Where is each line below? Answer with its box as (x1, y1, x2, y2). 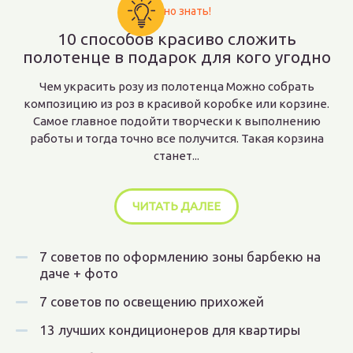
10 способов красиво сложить (57, 29, 296, 48)
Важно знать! (142, 5, 211, 17)
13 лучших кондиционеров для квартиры (39, 322, 300, 337)
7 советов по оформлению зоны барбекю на (39, 249, 321, 264)
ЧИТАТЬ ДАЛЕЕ (132, 199, 221, 213)
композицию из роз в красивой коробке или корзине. (24, 97, 329, 110)
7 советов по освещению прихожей (39, 294, 264, 309)
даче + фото (39, 266, 118, 281)
